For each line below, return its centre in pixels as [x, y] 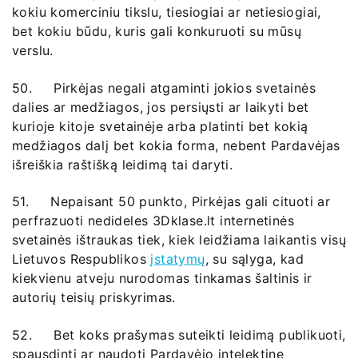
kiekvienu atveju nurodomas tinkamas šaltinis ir [162, 278]
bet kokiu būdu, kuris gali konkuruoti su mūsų [157, 31]
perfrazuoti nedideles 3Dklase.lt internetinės [153, 221]
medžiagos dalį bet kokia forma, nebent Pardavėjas [176, 145]
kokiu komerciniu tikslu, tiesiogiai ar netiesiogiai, [167, 12]
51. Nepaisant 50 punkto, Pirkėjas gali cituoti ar [171, 202]
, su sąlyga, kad [255, 259]
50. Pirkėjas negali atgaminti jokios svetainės [164, 88]
